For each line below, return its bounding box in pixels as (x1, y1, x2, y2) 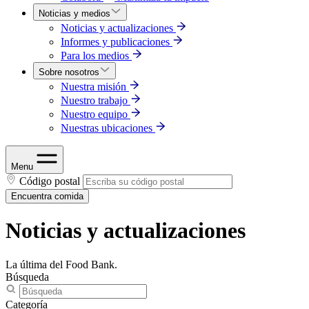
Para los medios (61, 50, 129, 61)
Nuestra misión (61, 81, 126, 92)
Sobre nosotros (39, 67, 99, 77)
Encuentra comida (11, 191, 83, 201)
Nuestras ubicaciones (61, 122, 152, 134)
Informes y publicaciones (61, 36, 170, 48)
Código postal (19, 175, 80, 187)
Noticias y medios (39, 8, 110, 19)
